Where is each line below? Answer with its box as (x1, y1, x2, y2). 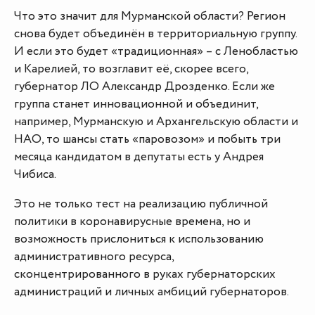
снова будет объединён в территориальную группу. (14, 25, 297, 43)
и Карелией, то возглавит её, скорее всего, (14, 60, 248, 78)
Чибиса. (14, 166, 56, 184)
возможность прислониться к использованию (14, 231, 264, 248)
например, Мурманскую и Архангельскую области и (14, 113, 298, 131)
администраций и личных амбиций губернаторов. (14, 283, 291, 301)
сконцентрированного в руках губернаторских (14, 266, 276, 283)
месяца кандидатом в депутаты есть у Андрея (14, 148, 264, 166)
